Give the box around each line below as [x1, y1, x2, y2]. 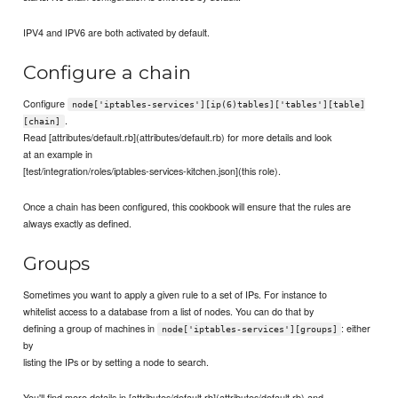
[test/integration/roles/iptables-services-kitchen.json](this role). [23, 163, 282, 178]
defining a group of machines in [23, 320, 158, 335]
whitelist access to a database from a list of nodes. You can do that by [23, 303, 314, 318]
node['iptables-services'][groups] [161, 323, 338, 334]
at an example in [23, 146, 93, 161]
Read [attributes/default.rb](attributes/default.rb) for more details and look [23, 129, 332, 144]
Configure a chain [23, 61, 192, 84]
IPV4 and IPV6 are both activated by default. [23, 25, 211, 40]
